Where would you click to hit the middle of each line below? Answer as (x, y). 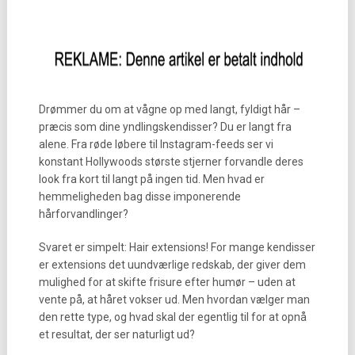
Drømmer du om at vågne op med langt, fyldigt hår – (169, 109)
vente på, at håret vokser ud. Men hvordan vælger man (174, 300)
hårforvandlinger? (83, 214)
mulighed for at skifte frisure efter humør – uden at (167, 282)
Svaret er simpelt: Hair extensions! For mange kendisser (177, 247)
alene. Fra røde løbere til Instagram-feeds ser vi (156, 144)
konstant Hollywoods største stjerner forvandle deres (171, 162)
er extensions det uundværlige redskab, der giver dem (172, 265)
